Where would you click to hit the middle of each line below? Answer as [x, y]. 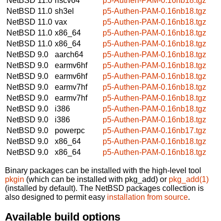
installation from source [147, 197]
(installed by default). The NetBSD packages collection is [104, 188]
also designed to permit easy [56, 197]
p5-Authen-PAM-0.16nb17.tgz [154, 130]
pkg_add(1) [189, 179]
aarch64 [69, 54]
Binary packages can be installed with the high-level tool [103, 170]
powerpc [70, 130]
